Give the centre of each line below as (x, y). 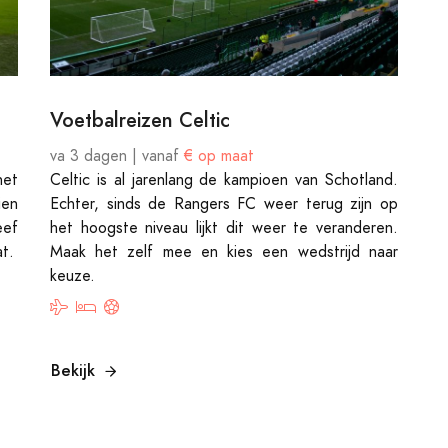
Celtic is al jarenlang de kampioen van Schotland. (223, 180)
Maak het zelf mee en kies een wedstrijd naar (223, 252)
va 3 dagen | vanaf (116, 156)
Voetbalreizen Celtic (139, 120)
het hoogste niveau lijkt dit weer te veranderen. (223, 228)
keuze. (72, 276)
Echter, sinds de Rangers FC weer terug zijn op (223, 204)
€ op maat (218, 156)
